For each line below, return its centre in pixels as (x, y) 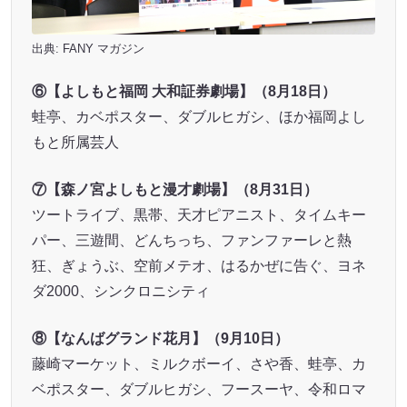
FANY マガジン (103, 49)
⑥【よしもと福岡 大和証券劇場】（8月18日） (184, 91)
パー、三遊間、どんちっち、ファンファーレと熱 (191, 240)
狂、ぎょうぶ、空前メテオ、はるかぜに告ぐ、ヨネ (199, 265)
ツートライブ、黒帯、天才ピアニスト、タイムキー (199, 214)
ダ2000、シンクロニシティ (120, 291)
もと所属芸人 (75, 142)
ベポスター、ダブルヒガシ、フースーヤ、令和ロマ (199, 389)
